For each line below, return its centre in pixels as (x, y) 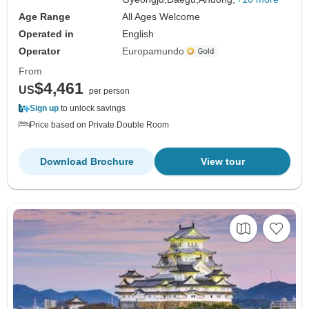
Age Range (44, 16)
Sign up (44, 108)
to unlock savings (92, 108)
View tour (222, 161)
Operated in (46, 33)
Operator (39, 51)
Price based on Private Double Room (99, 124)
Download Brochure (87, 161)
